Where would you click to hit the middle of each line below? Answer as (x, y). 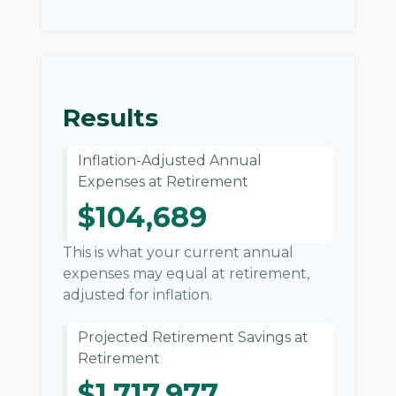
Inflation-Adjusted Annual (170, 160)
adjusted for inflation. (137, 295)
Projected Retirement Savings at (193, 337)
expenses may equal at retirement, (186, 274)
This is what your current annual (178, 252)
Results (110, 118)
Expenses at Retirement (163, 182)
